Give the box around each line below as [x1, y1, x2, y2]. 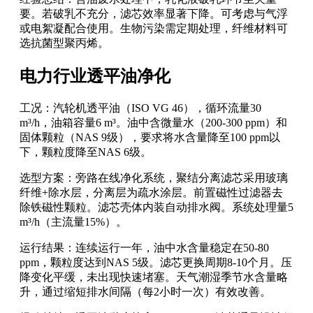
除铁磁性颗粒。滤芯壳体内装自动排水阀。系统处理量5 [20, 201, 293, 214]
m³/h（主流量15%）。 [20, 216, 127, 228]
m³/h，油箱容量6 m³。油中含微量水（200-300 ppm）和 [20, 117, 287, 129]
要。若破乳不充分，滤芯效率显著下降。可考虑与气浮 [20, 8, 288, 20]
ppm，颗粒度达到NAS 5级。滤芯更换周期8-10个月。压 [20, 256, 292, 269]
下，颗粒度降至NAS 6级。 [20, 146, 152, 159]
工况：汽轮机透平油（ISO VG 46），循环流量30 [20, 102, 261, 115]
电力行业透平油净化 [20, 67, 170, 86]
